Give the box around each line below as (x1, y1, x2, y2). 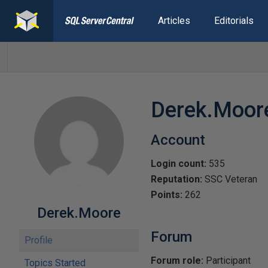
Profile (25, 234, 53, 246)
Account (151, 132, 205, 148)
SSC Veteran (202, 173, 257, 185)
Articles (157, 15, 190, 26)
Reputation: (151, 173, 202, 185)
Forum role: (151, 255, 203, 266)
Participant (203, 255, 251, 266)
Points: (151, 189, 182, 200)
